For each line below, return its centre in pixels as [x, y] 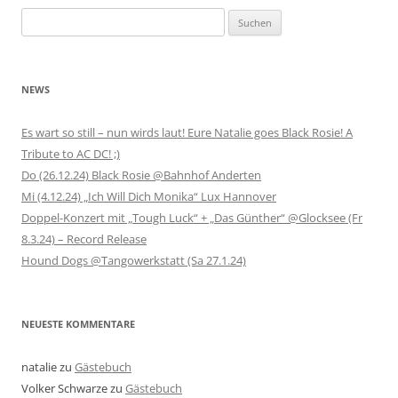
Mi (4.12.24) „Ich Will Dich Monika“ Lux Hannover [149, 196]
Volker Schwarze [64, 388]
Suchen [40, 18]
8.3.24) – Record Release [84, 239]
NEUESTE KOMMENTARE [78, 324]
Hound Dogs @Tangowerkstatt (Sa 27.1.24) [134, 260]
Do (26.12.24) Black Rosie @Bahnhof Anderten [141, 175]
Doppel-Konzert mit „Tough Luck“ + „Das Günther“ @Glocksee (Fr [192, 218]
